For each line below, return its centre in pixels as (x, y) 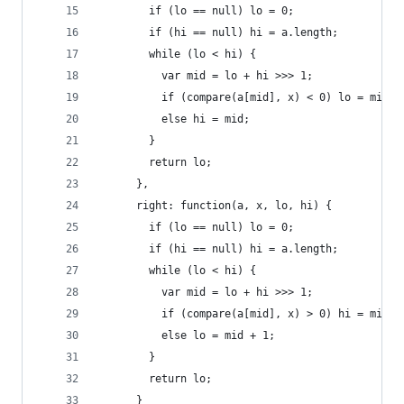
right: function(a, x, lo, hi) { (215, 206)
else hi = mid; (174, 119)
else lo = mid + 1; (187, 335)
